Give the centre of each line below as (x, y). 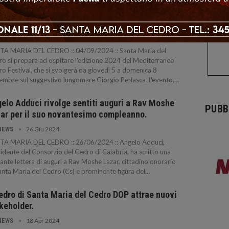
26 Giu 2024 (43, 129)
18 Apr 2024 (43, 220)
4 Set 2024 (40, 37)
